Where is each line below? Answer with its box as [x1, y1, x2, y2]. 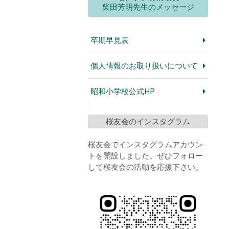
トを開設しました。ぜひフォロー [88, 150, 203, 160]
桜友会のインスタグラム [106, 116, 190, 126]
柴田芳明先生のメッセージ [102, 2, 194, 11]
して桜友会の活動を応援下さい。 [88, 162, 203, 171]
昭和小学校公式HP [90, 86, 155, 96]
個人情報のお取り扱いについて [90, 60, 198, 70]
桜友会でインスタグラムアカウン [88, 139, 203, 149]
